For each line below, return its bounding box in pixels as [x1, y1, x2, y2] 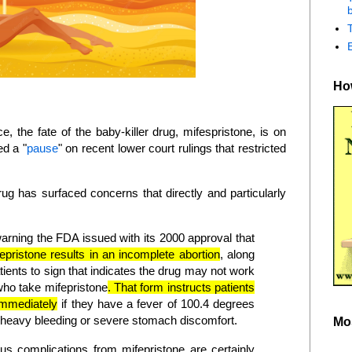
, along [219, 247, 255, 262]
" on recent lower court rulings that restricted [57, 141, 287, 155]
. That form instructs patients [107, 280, 255, 295]
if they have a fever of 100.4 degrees [57, 297, 255, 311]
